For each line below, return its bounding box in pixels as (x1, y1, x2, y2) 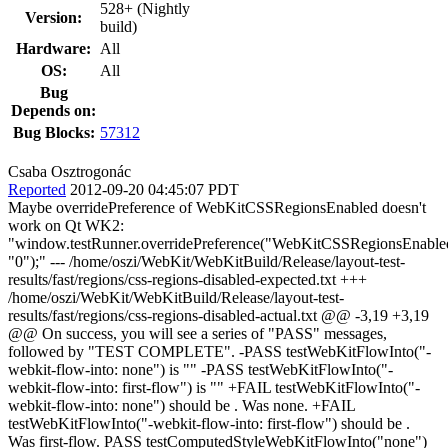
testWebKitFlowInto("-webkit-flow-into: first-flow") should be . (8, 414, 410, 432)
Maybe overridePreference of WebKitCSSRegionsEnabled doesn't (8, 198, 426, 216)
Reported (8, 180, 66, 198)
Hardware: (16, 39, 91, 57)
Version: (25, 8, 82, 26)
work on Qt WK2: (8, 216, 124, 234)
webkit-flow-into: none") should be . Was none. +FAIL (8, 396, 355, 414)
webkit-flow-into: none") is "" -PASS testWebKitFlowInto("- (8, 360, 393, 378)
